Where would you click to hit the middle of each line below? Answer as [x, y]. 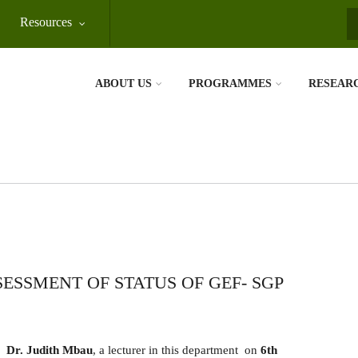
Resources [46, 22]
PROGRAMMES [230, 84]
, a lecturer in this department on [177, 350]
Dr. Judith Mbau [50, 350]
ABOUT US [123, 84]
